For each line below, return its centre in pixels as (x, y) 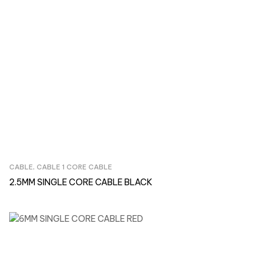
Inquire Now (143, 168)
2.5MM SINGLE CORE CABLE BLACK (81, 183)
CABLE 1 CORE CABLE (74, 167)
